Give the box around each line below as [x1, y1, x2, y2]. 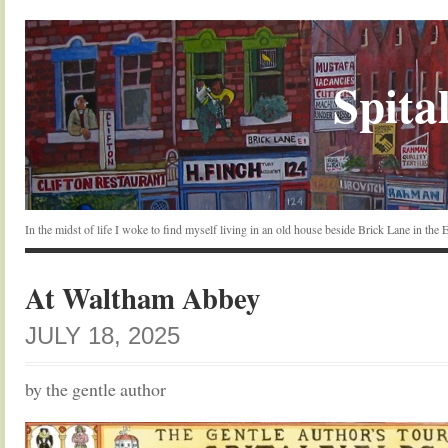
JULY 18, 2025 [25, 322, 180, 349]
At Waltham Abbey [25, 277, 260, 319]
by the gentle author [25, 377, 166, 401]
